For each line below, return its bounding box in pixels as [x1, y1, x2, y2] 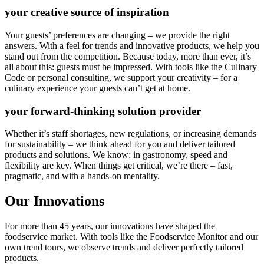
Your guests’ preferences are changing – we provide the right [5, 29, 230, 40]
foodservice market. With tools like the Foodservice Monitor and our [5, 232, 258, 242]
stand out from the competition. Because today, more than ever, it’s [5, 51, 251, 61]
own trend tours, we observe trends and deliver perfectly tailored [5, 242, 243, 253]
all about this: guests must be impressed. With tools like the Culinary [5, 61, 257, 72]
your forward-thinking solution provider [5, 104, 201, 117]
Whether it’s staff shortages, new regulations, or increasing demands [5, 128, 256, 139]
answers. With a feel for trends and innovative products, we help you [5, 40, 259, 51]
